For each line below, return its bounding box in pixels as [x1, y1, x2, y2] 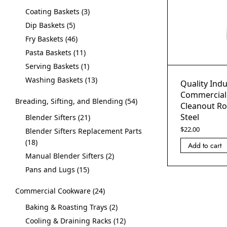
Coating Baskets [25, 7, 80, 16]
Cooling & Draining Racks [25, 216, 111, 225]
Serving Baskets [25, 61, 79, 71]
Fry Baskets [25, 34, 63, 44]
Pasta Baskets [25, 48, 71, 57]
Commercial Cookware [15, 186, 91, 196]
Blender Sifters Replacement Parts [25, 126, 142, 136]
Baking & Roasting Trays [25, 202, 107, 212]
